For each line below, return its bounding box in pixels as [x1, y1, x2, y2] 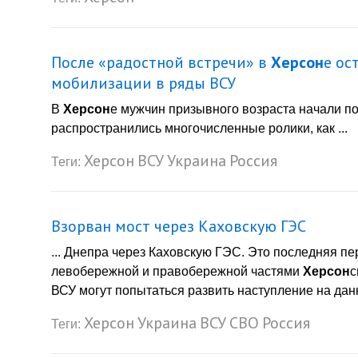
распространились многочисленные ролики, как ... [51, 121, 348, 136]
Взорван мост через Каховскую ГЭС [51, 216, 306, 237]
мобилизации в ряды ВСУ [51, 73, 236, 94]
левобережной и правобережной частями [51, 265, 303, 279]
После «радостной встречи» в [51, 52, 271, 74]
